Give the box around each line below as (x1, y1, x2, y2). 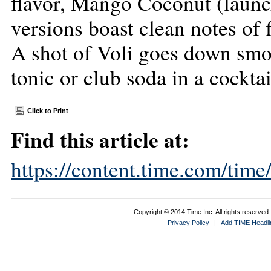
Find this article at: (11, 124, 189, 155)
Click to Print (27, 107, 68, 114)
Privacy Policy (168, 219, 209, 226)
